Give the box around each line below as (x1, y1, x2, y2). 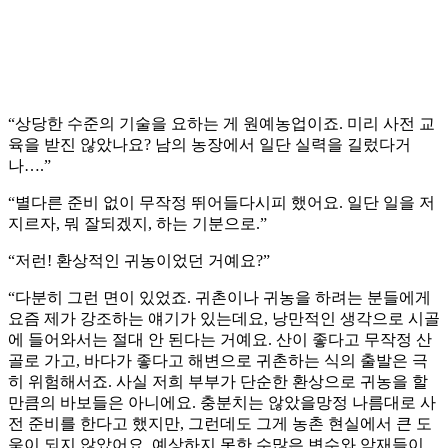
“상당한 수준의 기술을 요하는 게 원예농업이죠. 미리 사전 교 (8, 115, 435, 133)
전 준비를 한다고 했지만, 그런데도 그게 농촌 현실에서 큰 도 (8, 415, 432, 433)
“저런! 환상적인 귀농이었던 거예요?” (8, 252, 270, 270)
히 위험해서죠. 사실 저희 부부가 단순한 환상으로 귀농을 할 (8, 373, 428, 391)
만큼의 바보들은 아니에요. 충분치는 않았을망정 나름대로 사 (8, 394, 436, 412)
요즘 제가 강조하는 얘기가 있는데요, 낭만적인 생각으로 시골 (8, 310, 440, 328)
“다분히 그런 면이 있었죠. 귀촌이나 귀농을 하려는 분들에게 (8, 289, 431, 307)
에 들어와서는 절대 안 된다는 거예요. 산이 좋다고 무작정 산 (8, 331, 432, 349)
